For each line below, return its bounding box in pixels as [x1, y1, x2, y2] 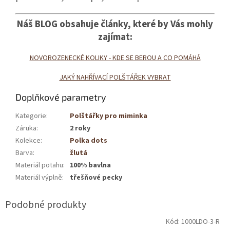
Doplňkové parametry [15, 91, 106, 103]
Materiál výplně [15, 172, 62, 183]
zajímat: [98, 30, 132, 44]
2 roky [70, 123, 90, 134]
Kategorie [15, 111, 46, 122]
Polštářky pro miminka [70, 111, 147, 122]
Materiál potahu [15, 160, 63, 171]
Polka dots [70, 136, 107, 146]
